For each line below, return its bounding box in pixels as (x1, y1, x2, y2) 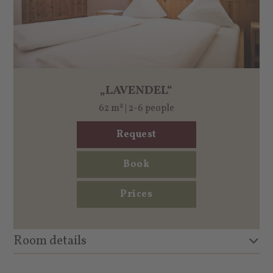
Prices (120, 188, 153, 202)
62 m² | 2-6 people (98, 102, 174, 116)
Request (116, 128, 157, 142)
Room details (13, 232, 87, 250)
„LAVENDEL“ (100, 82, 173, 100)
